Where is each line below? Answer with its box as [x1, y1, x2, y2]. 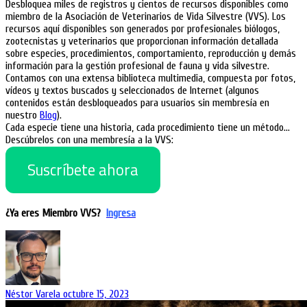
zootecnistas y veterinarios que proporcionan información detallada [5, 35, 278, 48]
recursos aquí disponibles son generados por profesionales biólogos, [5, 23, 280, 36]
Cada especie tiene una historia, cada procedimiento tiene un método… [5, 121, 290, 134]
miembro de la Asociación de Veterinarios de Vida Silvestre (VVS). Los [5, 10, 286, 23]
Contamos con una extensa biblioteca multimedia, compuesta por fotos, [5, 72, 295, 85]
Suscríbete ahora [27, 158, 138, 182]
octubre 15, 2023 [63, 288, 129, 301]
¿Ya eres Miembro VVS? [5, 207, 106, 220]
